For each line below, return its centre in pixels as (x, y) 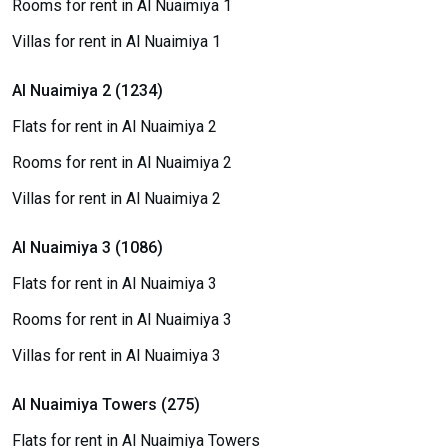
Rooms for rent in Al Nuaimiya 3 (122, 319)
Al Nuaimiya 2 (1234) (87, 90)
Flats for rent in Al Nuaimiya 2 (114, 126)
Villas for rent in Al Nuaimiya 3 (116, 355)
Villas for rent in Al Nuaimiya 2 (116, 198)
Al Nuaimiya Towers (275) (106, 404)
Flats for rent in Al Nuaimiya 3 (114, 283)
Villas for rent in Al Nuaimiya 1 (116, 41)
